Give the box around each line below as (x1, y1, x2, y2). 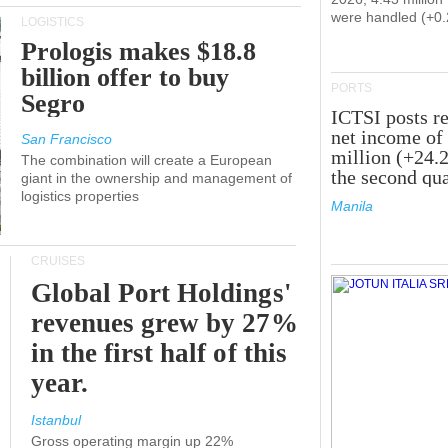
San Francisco (21, 131, 112, 147)
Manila (331, 198, 373, 214)
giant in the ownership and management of (21, 170, 292, 186)
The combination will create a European (21, 152, 272, 168)
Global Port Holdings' (31, 278, 292, 308)
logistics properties (21, 188, 139, 204)
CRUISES (31, 254, 85, 268)
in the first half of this (31, 338, 287, 368)
